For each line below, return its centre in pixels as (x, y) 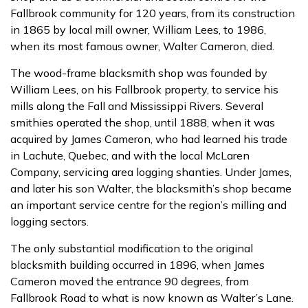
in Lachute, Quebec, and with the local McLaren (130, 156)
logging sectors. (49, 222)
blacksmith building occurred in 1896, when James (137, 265)
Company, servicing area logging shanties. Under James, (151, 172)
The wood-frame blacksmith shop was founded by (139, 73)
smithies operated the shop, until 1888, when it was (143, 123)
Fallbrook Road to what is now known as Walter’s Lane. (152, 298)
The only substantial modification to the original (132, 249)
